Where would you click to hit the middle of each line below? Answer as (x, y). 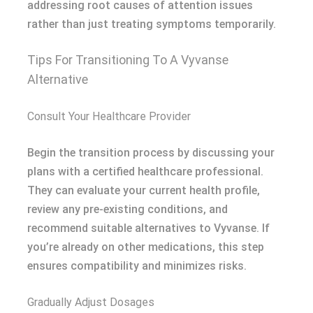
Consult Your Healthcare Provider (109, 116)
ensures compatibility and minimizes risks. (137, 266)
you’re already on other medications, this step (146, 247)
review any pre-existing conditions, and (128, 209)
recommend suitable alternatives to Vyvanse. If (148, 228)
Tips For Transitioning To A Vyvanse (128, 60)
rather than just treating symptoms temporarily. (152, 24)
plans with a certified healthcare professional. (145, 172)
